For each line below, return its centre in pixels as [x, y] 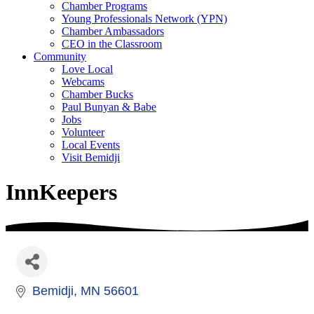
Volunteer [83, 132]
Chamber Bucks [97, 95]
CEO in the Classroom [112, 44]
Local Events [91, 145]
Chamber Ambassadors [113, 32]
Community [60, 57]
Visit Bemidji [91, 158]
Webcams [83, 82]
